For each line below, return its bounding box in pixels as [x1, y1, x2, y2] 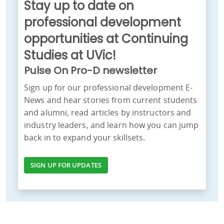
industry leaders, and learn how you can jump [24, 119, 199, 131]
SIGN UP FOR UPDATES [30, 160, 101, 170]
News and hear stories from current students [24, 94, 197, 106]
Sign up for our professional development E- [24, 82, 193, 93]
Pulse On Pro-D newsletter [24, 63, 157, 78]
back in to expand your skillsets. [24, 132, 145, 143]
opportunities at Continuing [24, 30, 188, 47]
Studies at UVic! [24, 47, 116, 64]
